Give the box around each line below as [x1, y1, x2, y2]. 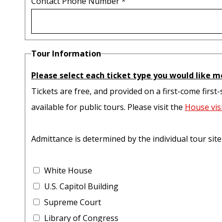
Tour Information [31, 48, 101, 59]
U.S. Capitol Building [44, 181, 118, 192]
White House [44, 165, 92, 176]
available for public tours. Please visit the [31, 102, 185, 113]
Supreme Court [44, 197, 101, 208]
